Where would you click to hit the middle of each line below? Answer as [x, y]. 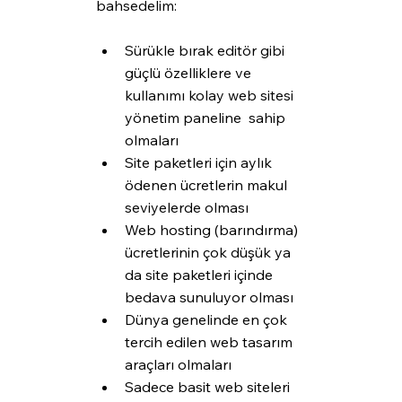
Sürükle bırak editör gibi [206, 51]
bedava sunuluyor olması [209, 297]
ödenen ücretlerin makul [207, 185]
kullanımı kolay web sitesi [210, 96]
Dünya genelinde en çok [207, 320]
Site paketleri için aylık [200, 163]
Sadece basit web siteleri [209, 387]
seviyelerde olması [186, 208]
